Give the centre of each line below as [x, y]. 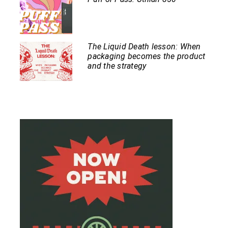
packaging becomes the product [147, 56]
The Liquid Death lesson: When [144, 46]
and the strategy [117, 66]
